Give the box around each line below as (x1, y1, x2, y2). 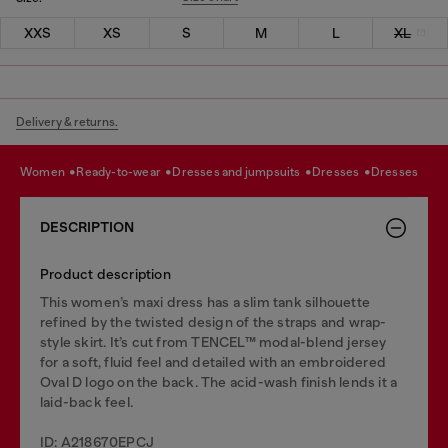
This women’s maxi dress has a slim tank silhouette (40, 293, 371, 310)
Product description (40, 265, 171, 282)
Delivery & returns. (16, 114, 118, 129)
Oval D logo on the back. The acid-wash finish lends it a (40, 373, 398, 390)
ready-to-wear (84, 165, 164, 179)
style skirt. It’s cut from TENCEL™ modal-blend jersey (40, 333, 387, 350)
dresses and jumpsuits (181, 165, 303, 179)
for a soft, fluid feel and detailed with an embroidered (40, 353, 387, 370)
